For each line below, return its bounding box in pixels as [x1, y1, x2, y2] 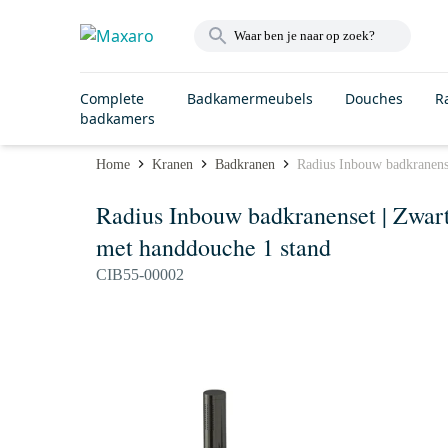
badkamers [80, 109, 155, 128]
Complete [80, 89, 144, 108]
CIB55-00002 [96, 266, 184, 283]
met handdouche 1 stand [96, 231, 331, 263]
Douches [345, 89, 403, 108]
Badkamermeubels [187, 89, 313, 108]
